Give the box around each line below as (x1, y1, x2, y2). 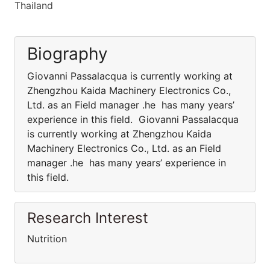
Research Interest (27, 209, 148, 227)
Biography (27, 43, 108, 64)
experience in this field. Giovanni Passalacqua (27, 113, 239, 125)
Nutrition (27, 233, 73, 245)
